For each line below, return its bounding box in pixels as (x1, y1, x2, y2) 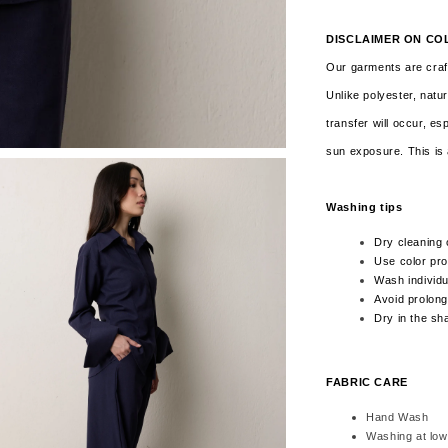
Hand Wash (366, 410, 429, 423)
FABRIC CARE (326, 375, 408, 388)
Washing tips (326, 200, 403, 213)
